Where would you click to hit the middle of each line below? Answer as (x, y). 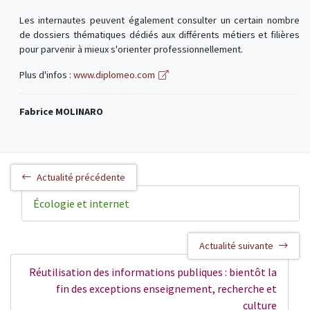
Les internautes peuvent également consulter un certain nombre (159, 20)
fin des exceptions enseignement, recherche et (166, 288)
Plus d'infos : (46, 75)
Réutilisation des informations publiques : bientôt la (153, 272)
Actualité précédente (81, 177)
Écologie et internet (81, 203)
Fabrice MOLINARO (61, 112)
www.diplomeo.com (114, 75)
